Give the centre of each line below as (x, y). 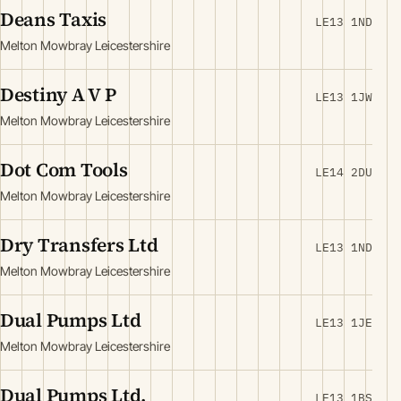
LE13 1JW (344, 97)
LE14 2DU (344, 172)
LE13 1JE (344, 323)
